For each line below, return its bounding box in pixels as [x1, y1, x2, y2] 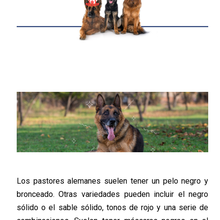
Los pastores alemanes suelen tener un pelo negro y [16, 176, 209, 186]
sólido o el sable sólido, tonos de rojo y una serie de [16, 203, 209, 213]
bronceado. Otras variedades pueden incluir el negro [16, 190, 209, 199]
